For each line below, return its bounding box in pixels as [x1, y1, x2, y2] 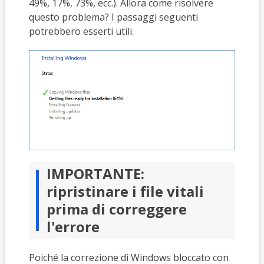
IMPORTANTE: [46, 164, 144, 184]
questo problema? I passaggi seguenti [28, 11, 198, 24]
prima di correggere [46, 199, 187, 219]
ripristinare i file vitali [46, 181, 204, 202]
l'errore [46, 217, 100, 237]
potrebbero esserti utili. [28, 25, 134, 38]
